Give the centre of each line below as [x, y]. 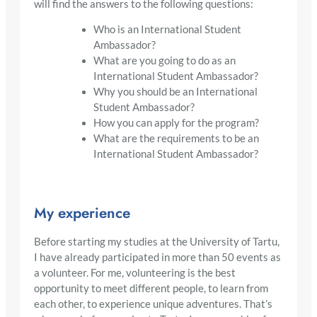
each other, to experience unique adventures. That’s [153, 304]
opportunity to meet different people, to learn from [151, 288]
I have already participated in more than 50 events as [157, 257]
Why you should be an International [175, 92]
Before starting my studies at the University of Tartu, [157, 241]
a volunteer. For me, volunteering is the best [135, 272]
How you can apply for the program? [176, 123]
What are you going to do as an [164, 61]
